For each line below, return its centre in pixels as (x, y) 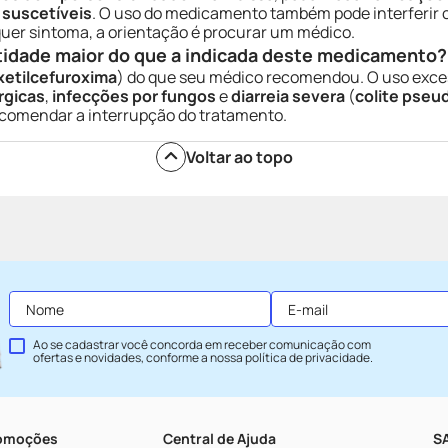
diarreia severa (288, 96)
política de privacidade (307, 357)
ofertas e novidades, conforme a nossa (139, 357)
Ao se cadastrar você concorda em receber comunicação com (202, 344)
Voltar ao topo (239, 157)
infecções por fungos (134, 96)
